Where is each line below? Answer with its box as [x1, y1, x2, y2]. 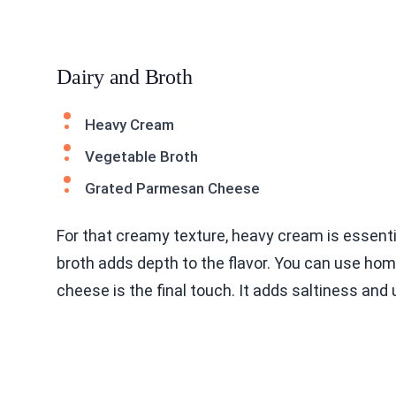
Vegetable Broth [85, 148, 198, 165]
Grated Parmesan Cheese [85, 179, 260, 197]
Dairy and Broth [57, 65, 193, 88]
